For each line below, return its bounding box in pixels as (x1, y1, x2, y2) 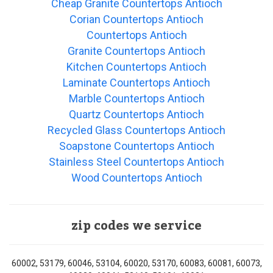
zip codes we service (71, 214, 202, 239)
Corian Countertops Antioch (69, 13, 204, 26)
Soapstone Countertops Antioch (58, 140, 214, 153)
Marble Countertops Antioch (68, 92, 205, 105)
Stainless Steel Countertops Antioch (49, 155, 224, 169)
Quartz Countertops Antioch (69, 108, 204, 121)
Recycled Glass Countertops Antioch (48, 124, 225, 137)
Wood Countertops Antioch (71, 171, 202, 185)
